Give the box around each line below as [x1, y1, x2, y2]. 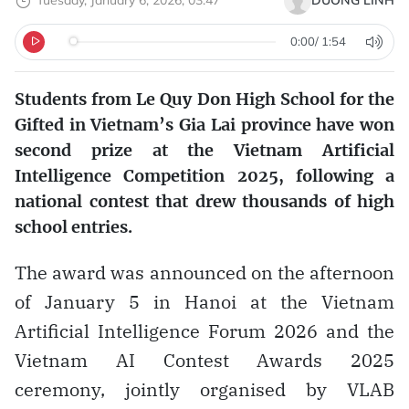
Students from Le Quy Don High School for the [15, 88, 394, 110]
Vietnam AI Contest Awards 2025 [15, 347, 394, 372]
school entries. [15, 215, 132, 237]
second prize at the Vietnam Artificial [15, 139, 394, 161]
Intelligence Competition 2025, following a [15, 164, 394, 186]
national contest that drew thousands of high [15, 190, 394, 212]
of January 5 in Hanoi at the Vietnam [15, 288, 394, 314]
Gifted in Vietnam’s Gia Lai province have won [15, 113, 394, 135]
